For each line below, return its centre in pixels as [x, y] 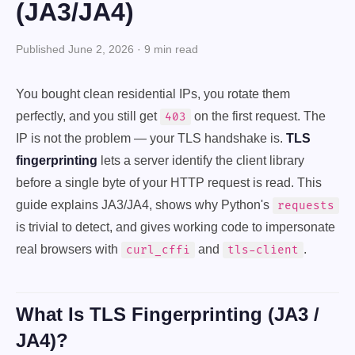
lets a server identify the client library [201, 160]
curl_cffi [158, 250]
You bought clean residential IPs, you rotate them [153, 94]
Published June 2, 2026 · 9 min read [107, 49]
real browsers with [69, 249]
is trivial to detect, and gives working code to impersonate [176, 227]
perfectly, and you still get [88, 116]
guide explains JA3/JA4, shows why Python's [144, 205]
